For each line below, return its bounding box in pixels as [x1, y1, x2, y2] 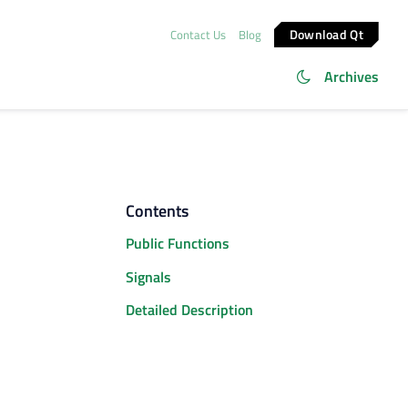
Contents [126, 199, 189, 223]
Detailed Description [126, 299, 253, 321]
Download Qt [290, 24, 364, 44]
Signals [126, 265, 171, 288]
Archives [324, 66, 379, 87]
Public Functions [126, 232, 229, 255]
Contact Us [169, 25, 226, 44]
